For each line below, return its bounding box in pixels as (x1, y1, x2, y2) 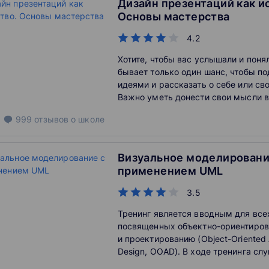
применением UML (117, 165, 223, 177)
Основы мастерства (117, 10, 230, 23)
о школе (68, 114, 104, 124)
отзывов (34, 114, 69, 124)
